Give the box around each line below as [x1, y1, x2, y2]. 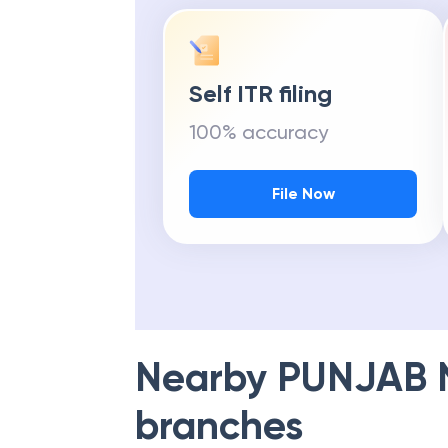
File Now [271, 184, 335, 203]
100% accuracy [189, 120, 328, 144]
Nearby [135, 353, 277, 402]
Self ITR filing [189, 79, 332, 108]
